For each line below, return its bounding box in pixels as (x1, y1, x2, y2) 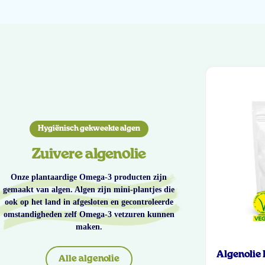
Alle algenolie (58, 254, 119, 263)
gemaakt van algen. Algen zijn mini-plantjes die (3, 185, 174, 194)
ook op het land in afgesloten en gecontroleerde (4, 197, 173, 206)
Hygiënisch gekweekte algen (37, 124, 140, 132)
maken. (75, 222, 102, 231)
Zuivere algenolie (31, 147, 146, 161)
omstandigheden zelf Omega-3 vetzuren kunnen (3, 209, 174, 219)
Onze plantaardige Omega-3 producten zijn (11, 172, 167, 182)
